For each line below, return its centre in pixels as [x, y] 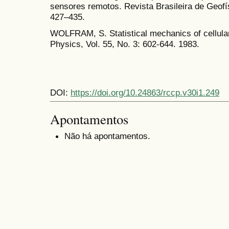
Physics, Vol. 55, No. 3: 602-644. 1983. [125, 44]
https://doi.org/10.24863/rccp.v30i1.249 [145, 93]
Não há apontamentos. [107, 136]
